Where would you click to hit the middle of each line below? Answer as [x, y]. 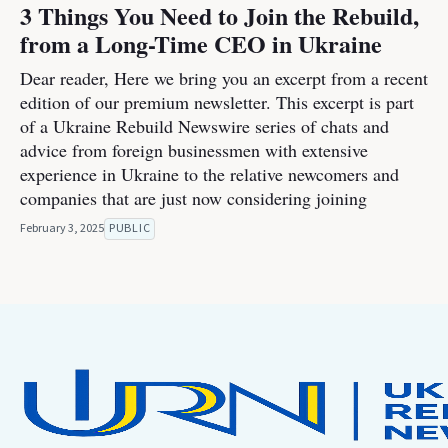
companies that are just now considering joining [193, 198]
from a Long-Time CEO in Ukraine [201, 43]
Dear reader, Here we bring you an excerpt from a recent [224, 78]
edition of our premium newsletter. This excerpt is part [217, 102]
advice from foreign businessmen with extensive [194, 150]
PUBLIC [130, 228]
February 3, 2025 [62, 228]
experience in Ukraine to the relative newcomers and [209, 174]
